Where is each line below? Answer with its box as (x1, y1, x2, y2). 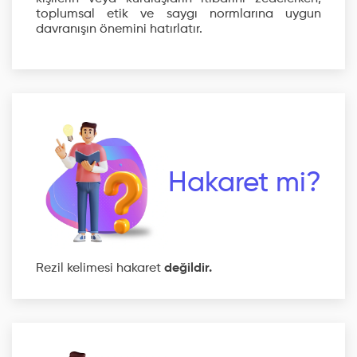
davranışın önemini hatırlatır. (36, 23, 202, 36)
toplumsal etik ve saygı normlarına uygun (36, 8, 321, 21)
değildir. (164, 262, 212, 275)
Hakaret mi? (168, 169, 321, 198)
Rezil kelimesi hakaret (36, 262, 164, 275)
